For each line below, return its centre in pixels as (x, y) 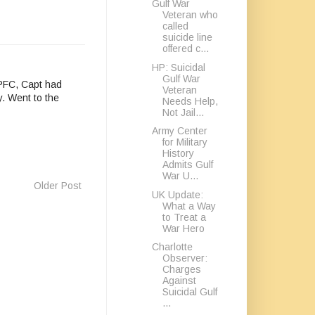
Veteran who (190, 15)
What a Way (189, 206)
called (175, 26)
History (178, 153)
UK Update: (177, 194)
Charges (181, 269)
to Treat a (184, 217)
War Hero (183, 228)
